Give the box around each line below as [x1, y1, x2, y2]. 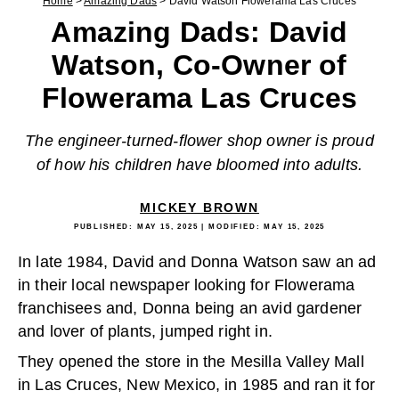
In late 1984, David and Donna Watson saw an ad [18, 253, 377, 271]
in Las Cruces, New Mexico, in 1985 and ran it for [18, 376, 375, 394]
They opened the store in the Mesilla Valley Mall [18, 353, 364, 370]
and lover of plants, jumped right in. [18, 322, 273, 340]
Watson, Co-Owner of [52, 49, 347, 81]
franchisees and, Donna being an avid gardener [18, 299, 362, 317]
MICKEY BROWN [140, 200, 259, 215]
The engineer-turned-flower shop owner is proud [25, 132, 374, 150]
